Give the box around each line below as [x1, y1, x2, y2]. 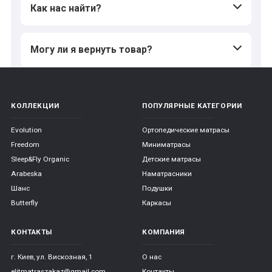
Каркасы [142, 199, 171, 208]
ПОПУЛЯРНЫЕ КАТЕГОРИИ [142, 101, 242, 110]
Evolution [11, 126, 42, 135]
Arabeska [11, 169, 42, 178]
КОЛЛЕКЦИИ [11, 101, 59, 110]
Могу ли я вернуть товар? [30, 43, 152, 55]
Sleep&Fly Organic [11, 155, 69, 164]
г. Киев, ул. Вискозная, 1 [11, 252, 93, 261]
